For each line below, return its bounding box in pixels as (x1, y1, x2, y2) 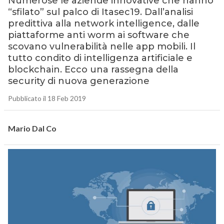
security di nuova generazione (7, 75, 149, 87)
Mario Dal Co (7, 123, 56, 133)
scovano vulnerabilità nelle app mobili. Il (7, 41, 195, 52)
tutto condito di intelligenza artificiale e (7, 52, 192, 64)
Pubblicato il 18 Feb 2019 (7, 94, 86, 103)
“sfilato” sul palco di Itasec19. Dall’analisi (7, 6, 193, 18)
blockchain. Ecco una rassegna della (7, 64, 178, 75)
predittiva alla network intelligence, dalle (7, 18, 199, 29)
